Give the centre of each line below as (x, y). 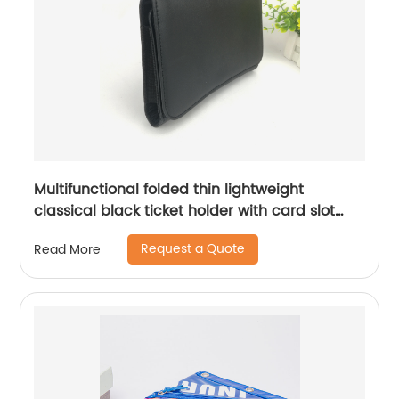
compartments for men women (146, 233)
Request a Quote (193, 249)
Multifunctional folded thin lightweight (169, 190)
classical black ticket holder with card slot (185, 212)
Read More (68, 249)
